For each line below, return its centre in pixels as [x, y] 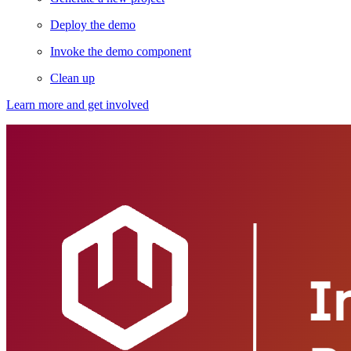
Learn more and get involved [78, 104]
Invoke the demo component [121, 51]
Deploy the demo [93, 24]
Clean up [72, 78]
